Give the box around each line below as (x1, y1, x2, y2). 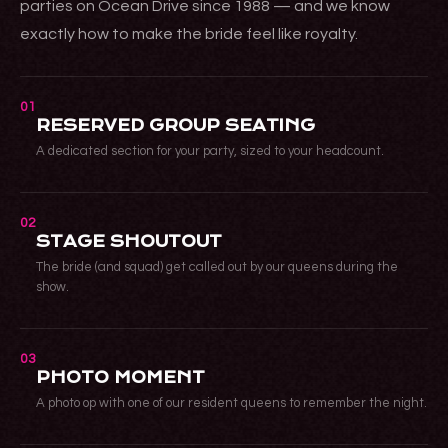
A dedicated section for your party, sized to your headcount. (36, 144, 384, 159)
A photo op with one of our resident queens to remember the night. (36, 396, 427, 411)
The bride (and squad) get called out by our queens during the (36, 260, 398, 275)
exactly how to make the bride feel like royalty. (20, 26, 358, 43)
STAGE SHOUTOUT (36, 232, 222, 252)
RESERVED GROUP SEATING (36, 116, 315, 136)
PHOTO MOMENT (36, 368, 205, 388)
